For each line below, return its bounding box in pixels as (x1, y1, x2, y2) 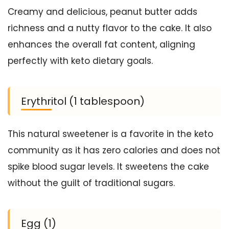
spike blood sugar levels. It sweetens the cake (8, 161, 209, 173)
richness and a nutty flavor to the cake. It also (8, 22, 212, 34)
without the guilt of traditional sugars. (8, 177, 175, 189)
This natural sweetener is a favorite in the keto (8, 128, 213, 140)
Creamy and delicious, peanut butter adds (8, 6, 197, 18)
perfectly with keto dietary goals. (8, 55, 153, 67)
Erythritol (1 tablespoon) (21, 94, 145, 108)
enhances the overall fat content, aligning (8, 38, 195, 51)
